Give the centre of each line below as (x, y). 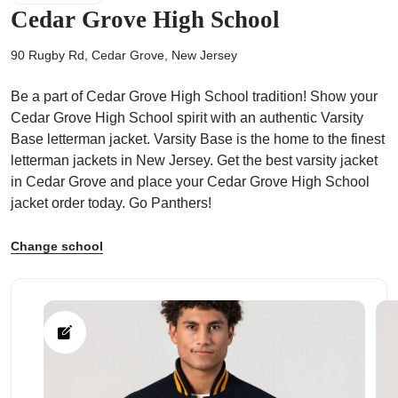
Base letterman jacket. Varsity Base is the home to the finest (198, 139)
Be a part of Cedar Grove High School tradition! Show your (194, 96)
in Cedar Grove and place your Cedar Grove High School (190, 182)
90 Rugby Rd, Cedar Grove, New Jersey (124, 55)
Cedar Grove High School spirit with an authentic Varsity (187, 118)
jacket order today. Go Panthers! (111, 203)
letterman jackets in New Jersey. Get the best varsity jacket (194, 160)
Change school (57, 246)
